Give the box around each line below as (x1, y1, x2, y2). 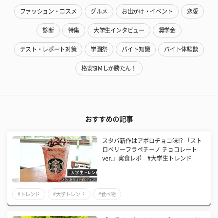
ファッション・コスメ (19, 8, 77, 14)
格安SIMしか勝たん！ (81, 65, 137, 71)
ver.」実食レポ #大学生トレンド (102, 155, 192, 161)
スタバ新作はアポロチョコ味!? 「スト (102, 137, 202, 144)
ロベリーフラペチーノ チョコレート (102, 146, 198, 152)
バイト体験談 (164, 46, 199, 52)
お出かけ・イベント (122, 8, 173, 14)
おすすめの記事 (85, 115, 133, 123)
